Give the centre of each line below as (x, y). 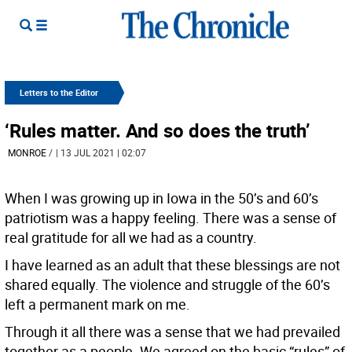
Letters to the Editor (59, 92)
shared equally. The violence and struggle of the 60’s (167, 284)
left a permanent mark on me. (97, 304)
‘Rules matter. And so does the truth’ (158, 130)
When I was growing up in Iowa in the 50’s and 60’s (161, 198)
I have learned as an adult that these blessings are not (172, 265)
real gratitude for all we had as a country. (131, 237)
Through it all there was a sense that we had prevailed (172, 332)
